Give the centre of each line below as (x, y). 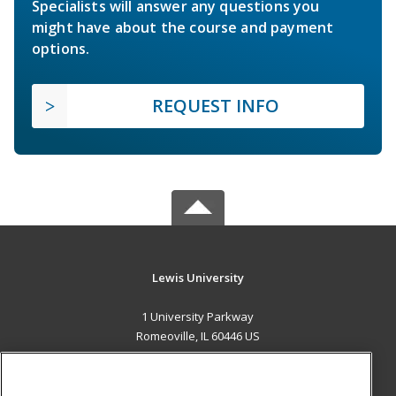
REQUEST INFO (216, 105)
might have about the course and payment (183, 27)
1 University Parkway (198, 316)
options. (61, 48)
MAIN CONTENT (198, 372)
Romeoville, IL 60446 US (198, 335)
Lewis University (198, 277)
